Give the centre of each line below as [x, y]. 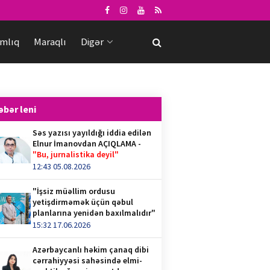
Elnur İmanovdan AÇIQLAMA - [87, 143]
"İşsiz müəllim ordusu [74, 191]
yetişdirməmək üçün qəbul [83, 202]
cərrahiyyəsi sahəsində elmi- [88, 260]
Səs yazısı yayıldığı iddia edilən [92, 133]
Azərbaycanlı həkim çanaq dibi [91, 250]
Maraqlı [50, 42]
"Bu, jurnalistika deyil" [76, 154]
